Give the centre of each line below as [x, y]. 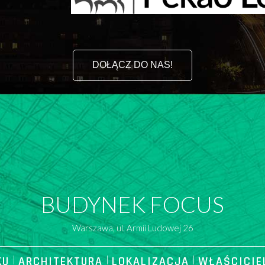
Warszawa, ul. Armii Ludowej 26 [132, 227]
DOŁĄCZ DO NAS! [132, 64]
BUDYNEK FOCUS [132, 204]
